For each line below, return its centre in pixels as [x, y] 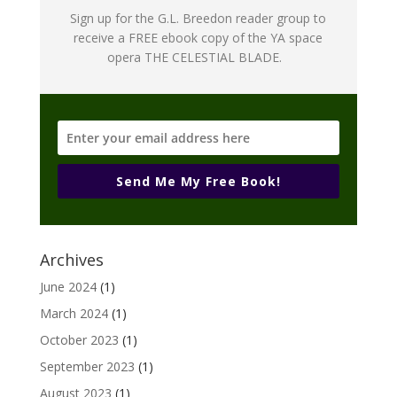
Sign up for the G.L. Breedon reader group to [198, 19]
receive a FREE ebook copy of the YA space [198, 38]
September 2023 [87, 367]
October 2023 [79, 340]
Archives [71, 260]
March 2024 [74, 314]
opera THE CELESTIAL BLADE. [198, 58]
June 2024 [68, 287]
